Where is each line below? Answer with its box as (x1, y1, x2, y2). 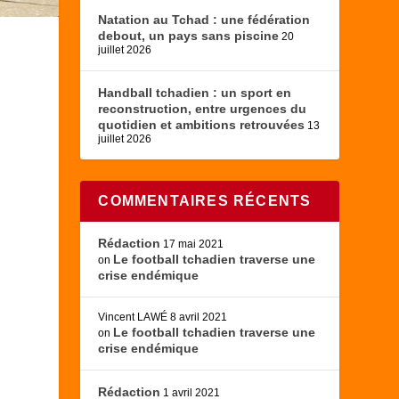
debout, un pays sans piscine (98, 28, 280, 44)
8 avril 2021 (170, 311, 228, 324)
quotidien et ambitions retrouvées (98, 118, 305, 133)
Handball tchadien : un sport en (98, 85, 292, 101)
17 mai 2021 (163, 238, 224, 251)
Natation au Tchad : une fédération (98, 12, 311, 28)
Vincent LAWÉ (98, 311, 168, 324)
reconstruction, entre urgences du (98, 102, 307, 117)
